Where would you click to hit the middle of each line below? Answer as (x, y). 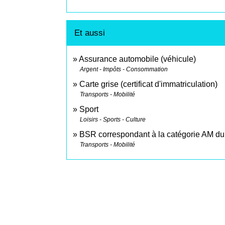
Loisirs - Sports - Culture (113, 119)
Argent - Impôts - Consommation (124, 69)
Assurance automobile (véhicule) (137, 59)
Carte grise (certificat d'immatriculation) (148, 84)
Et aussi (90, 33)
